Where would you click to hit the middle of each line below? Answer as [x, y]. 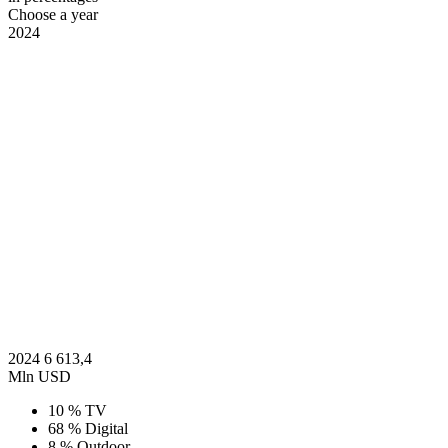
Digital [106, 428]
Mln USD [39, 376]
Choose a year [53, 14]
